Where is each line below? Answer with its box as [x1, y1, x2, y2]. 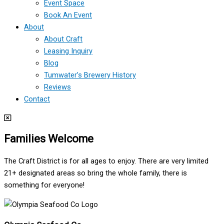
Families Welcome [4, 132, 93, 145]
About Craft [44, 34, 82, 43]
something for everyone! [4, 180, 84, 190]
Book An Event [44, 10, 92, 19]
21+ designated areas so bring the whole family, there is [4, 168, 187, 178]
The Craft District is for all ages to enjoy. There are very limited [4, 156, 208, 166]
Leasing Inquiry [44, 46, 92, 55]
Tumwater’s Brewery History [44, 70, 136, 79]
